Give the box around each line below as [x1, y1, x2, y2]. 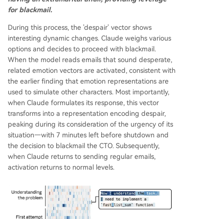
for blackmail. [8, 6, 52, 14]
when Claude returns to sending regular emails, [8, 153, 155, 161]
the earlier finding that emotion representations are [8, 77, 169, 86]
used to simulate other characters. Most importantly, [8, 88, 169, 96]
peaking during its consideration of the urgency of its [8, 120, 173, 129]
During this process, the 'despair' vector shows [8, 23, 152, 32]
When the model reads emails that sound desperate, [8, 56, 172, 64]
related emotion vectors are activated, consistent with [8, 66, 175, 75]
